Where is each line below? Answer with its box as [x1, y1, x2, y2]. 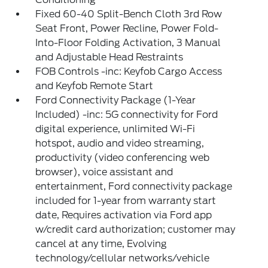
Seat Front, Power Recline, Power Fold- [35, 23, 219, 34]
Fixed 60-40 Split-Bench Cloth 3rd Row [35, 8, 223, 20]
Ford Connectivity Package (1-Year [35, 95, 196, 106]
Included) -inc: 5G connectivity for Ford [35, 109, 218, 120]
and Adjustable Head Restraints [35, 51, 184, 63]
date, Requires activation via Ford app [35, 209, 212, 221]
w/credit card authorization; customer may [35, 224, 236, 235]
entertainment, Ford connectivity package [35, 181, 233, 192]
